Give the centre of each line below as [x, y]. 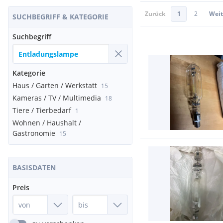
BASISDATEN [34, 167]
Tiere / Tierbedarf [42, 110]
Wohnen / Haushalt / [47, 123]
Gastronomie [34, 133]
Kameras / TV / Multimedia [57, 98]
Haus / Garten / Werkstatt [55, 85]
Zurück [155, 14]
